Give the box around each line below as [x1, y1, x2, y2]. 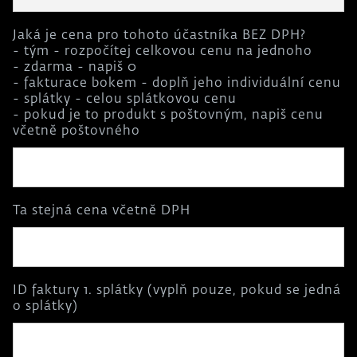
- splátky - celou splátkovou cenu [13, 93, 237, 107]
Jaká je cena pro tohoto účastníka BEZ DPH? [13, 29, 306, 43]
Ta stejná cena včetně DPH [13, 205, 190, 218]
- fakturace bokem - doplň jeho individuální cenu [13, 77, 341, 91]
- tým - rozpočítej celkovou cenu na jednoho [13, 45, 312, 59]
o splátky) [13, 300, 78, 314]
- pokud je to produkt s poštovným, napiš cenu [13, 109, 324, 123]
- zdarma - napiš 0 [13, 61, 137, 75]
